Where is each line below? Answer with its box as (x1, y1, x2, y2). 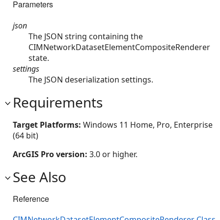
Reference (13, 192, 49, 204)
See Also (13, 167, 66, 186)
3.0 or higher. (89, 148, 137, 160)
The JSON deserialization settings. (28, 74, 153, 85)
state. (28, 52, 49, 63)
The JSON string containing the (28, 30, 143, 42)
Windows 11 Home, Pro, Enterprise (83, 119, 213, 130)
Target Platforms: (13, 119, 83, 130)
